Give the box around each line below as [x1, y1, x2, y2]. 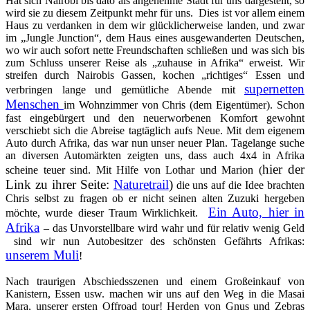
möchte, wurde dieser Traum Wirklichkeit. [6, 206, 208, 219]
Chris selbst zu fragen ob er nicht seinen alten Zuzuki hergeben [6, 192, 304, 204]
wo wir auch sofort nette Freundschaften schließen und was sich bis [6, 44, 304, 56]
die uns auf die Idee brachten [172, 179, 305, 191]
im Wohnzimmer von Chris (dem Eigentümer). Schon [63, 98, 305, 111]
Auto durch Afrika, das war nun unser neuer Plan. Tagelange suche [6, 136, 304, 149]
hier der [262, 161, 304, 176]
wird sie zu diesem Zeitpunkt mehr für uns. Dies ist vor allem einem [6, 6, 304, 19]
